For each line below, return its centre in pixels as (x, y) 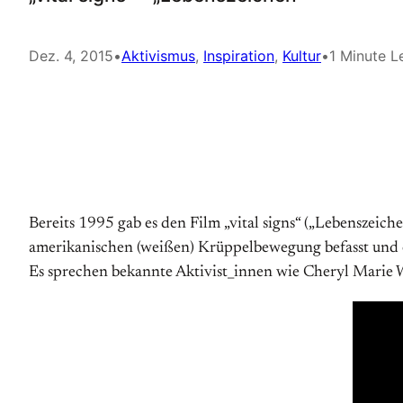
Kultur (302, 56)
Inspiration (239, 56)
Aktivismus (158, 56)
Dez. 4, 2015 (71, 56)
